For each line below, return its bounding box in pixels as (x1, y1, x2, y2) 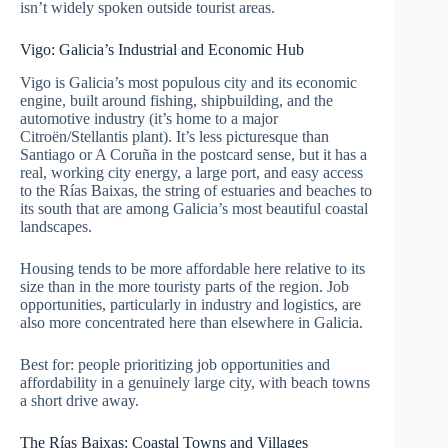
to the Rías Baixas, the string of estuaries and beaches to (20, 181, 372, 199)
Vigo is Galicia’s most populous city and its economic (20, 73, 357, 91)
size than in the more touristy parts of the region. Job (20, 277, 349, 295)
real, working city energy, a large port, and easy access (20, 163, 363, 181)
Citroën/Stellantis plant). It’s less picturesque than (20, 127, 329, 145)
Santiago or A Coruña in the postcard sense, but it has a (20, 145, 367, 163)
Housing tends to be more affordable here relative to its (20, 259, 365, 277)
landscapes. (20, 217, 92, 235)
